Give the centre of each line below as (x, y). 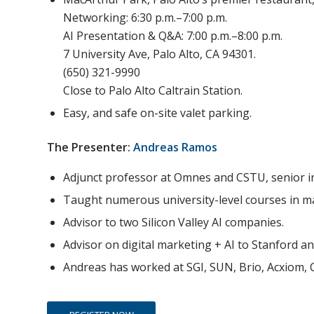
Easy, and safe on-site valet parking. (157, 113)
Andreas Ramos (175, 148)
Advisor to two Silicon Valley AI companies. (173, 222)
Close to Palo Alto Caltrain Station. (153, 91)
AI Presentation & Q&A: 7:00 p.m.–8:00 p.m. (173, 36)
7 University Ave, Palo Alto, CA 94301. (159, 54)
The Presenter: (90, 148)
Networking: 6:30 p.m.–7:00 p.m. (145, 18)
